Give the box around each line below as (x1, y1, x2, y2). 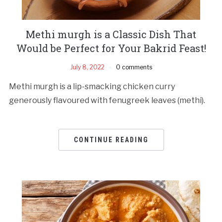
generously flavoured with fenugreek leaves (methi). (8, 95, 205, 105)
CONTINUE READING (73, 135, 149, 144)
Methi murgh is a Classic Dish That (26, 27, 196, 41)
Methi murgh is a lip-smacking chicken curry (8, 81, 175, 91)
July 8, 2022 (70, 63, 105, 71)
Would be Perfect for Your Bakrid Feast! (16, 41, 206, 55)
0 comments (115, 63, 152, 71)
